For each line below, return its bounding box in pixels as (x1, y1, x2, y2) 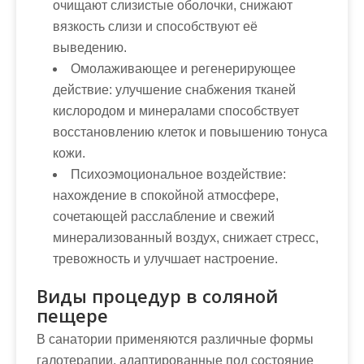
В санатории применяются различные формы (37, 332, 314, 346)
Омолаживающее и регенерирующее (71, 62, 296, 76)
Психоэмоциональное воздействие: (71, 167, 286, 181)
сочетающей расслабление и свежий (53, 210, 275, 223)
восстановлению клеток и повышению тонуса (53, 125, 327, 139)
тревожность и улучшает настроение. (53, 252, 278, 266)
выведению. (53, 41, 127, 54)
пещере (37, 303, 108, 327)
